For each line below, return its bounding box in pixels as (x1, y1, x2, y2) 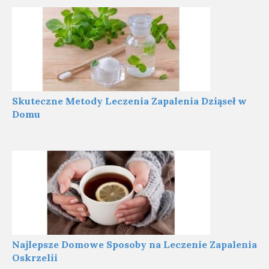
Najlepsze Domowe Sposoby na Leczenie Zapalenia (12, 238, 257, 250)
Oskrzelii (12, 251, 58, 264)
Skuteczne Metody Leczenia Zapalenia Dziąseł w (12, 94, 247, 107)
